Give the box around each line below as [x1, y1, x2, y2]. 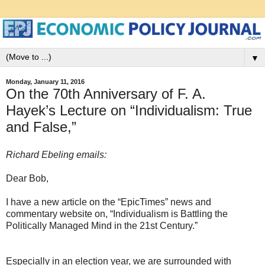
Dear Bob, [6, 173, 49, 184]
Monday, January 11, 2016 [6, 78, 85, 86]
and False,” [6, 118, 76, 135]
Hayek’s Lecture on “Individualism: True [6, 102, 252, 118]
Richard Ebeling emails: [6, 150, 106, 160]
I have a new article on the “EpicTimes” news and [6, 197, 211, 208]
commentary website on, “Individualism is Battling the [6, 209, 228, 219]
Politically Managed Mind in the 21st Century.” [6, 221, 198, 231]
